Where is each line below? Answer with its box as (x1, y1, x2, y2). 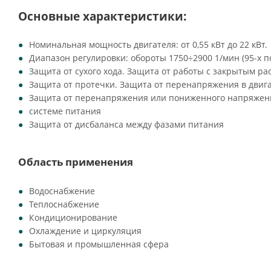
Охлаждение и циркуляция (29, 225, 142, 237)
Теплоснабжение (29, 198, 99, 210)
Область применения (18, 155, 133, 169)
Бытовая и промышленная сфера (29, 238, 169, 250)
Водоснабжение (29, 185, 95, 197)
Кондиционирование (29, 212, 117, 223)
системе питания (29, 105, 101, 117)
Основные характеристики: (18, 8, 186, 24)
